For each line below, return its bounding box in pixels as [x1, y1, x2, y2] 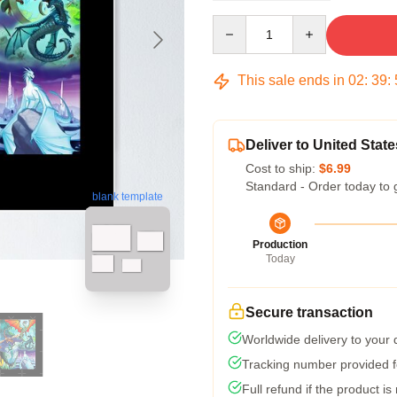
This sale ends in [234, 73, 348, 88]
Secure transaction [245, 305, 373, 320]
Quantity [212, 16, 259, 30]
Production [253, 238, 307, 251]
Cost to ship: [245, 161, 319, 175]
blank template [92, 190, 163, 203]
